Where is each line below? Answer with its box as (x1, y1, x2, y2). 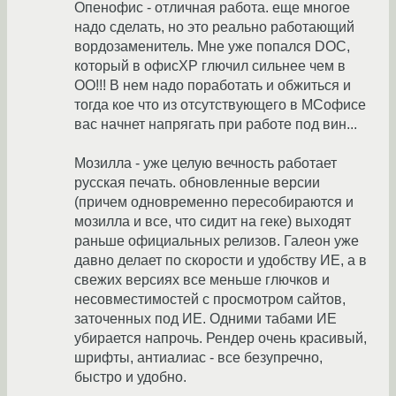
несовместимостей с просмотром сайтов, (74, 292, 346, 308)
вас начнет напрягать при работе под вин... (74, 117, 357, 133)
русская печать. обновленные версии (74, 175, 320, 191)
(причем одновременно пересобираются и (74, 194, 354, 210)
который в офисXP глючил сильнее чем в (74, 58, 346, 74)
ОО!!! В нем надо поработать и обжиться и (74, 78, 351, 94)
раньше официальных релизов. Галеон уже (74, 233, 359, 249)
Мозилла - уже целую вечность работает (74, 156, 337, 171)
